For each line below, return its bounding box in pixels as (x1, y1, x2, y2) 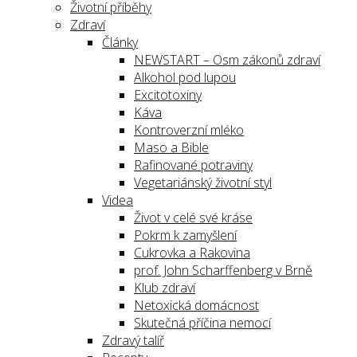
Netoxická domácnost (134, 296, 259, 314)
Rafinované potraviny (134, 156, 253, 174)
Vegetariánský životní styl (134, 174, 272, 191)
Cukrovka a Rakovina (134, 244, 250, 261)
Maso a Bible (134, 139, 209, 156)
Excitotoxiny (134, 86, 202, 104)
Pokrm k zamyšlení (134, 226, 237, 244)
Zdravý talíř (102, 331, 164, 349)
